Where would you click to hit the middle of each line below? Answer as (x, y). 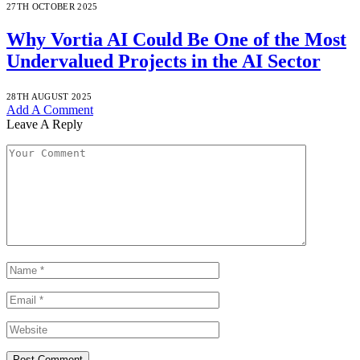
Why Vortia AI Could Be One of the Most (176, 39)
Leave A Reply (45, 124)
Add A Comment (50, 109)
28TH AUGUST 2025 (49, 96)
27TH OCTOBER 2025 (52, 6)
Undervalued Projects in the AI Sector (164, 61)
